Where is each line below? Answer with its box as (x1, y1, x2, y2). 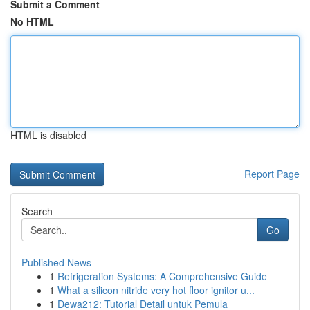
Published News (21, 255, 91, 269)
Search (21, 204, 53, 218)
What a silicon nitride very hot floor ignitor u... (57, 283, 255, 297)
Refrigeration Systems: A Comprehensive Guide (57, 269, 267, 283)
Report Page (244, 167, 300, 181)
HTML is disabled (10, 128, 86, 142)
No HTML (10, 15, 54, 28)
